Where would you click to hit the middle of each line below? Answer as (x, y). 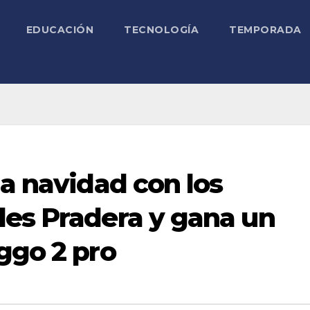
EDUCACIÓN (60, 30)
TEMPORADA (265, 30)
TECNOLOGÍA (161, 30)
